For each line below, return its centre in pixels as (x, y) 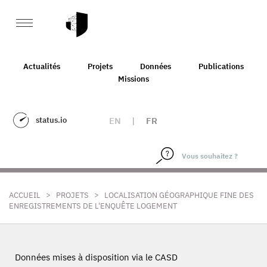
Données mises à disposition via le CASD (96, 257)
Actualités (42, 66)
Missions (133, 79)
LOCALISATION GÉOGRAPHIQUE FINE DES (179, 195)
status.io (51, 120)
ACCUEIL (25, 195)
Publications (221, 66)
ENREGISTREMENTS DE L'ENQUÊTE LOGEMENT (93, 206)
